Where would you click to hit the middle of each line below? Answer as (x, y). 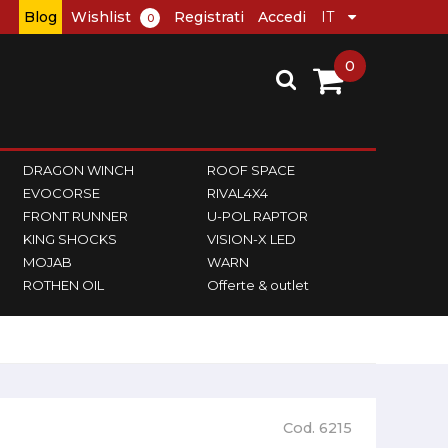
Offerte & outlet (257, 284)
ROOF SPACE (250, 169)
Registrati (209, 17)
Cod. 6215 (317, 428)
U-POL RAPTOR (257, 215)
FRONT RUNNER (76, 215)
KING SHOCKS (70, 238)
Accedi (282, 17)
